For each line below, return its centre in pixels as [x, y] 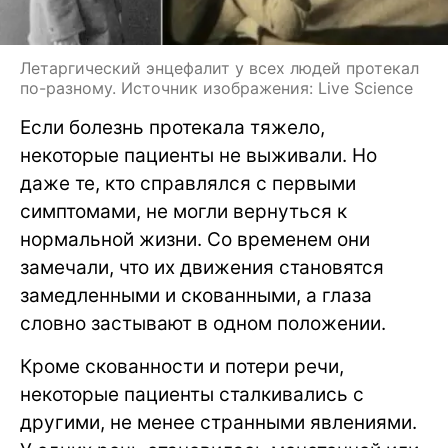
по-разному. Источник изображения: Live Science [216, 87]
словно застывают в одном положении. [203, 323]
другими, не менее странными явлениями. [218, 422]
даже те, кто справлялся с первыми [188, 183]
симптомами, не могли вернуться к [183, 211]
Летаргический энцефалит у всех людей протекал [219, 67]
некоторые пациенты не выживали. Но [198, 155]
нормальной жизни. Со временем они [195, 239]
